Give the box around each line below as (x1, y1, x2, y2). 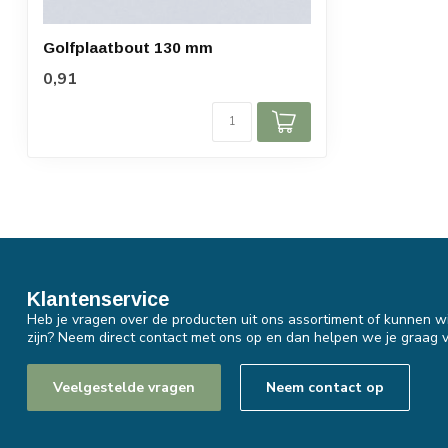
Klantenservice (27, 288, 169, 311)
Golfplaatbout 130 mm (43, 39, 213, 57)
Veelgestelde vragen (53, 377, 195, 397)
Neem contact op (266, 377, 384, 397)
